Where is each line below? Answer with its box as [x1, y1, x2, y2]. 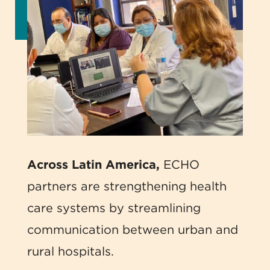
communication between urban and [27, 222, 238, 237]
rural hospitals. [27, 244, 114, 259]
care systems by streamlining [27, 201, 201, 216]
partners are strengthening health [27, 179, 227, 194]
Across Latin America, [27, 157, 160, 172]
